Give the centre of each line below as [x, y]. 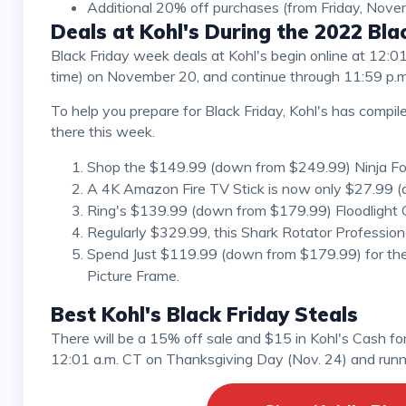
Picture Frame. [133, 276]
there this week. [102, 132]
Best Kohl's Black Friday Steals [204, 315]
